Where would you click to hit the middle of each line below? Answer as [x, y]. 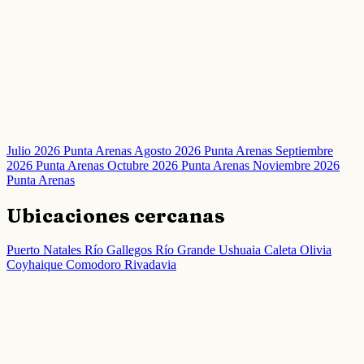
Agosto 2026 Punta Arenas [205, 150]
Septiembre [304, 150]
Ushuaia [241, 250]
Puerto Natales [45, 250]
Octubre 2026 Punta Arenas [180, 165]
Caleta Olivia [298, 250]
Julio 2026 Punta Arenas [70, 150]
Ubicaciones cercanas [116, 215]
